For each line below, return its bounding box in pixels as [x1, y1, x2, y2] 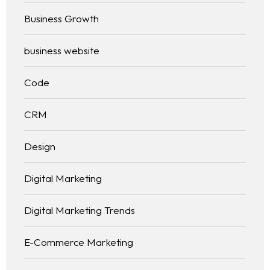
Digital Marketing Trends [24, 203, 135, 216]
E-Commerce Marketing [24, 235, 133, 248]
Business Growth [24, 11, 99, 25]
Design [24, 139, 55, 152]
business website [24, 43, 99, 57]
